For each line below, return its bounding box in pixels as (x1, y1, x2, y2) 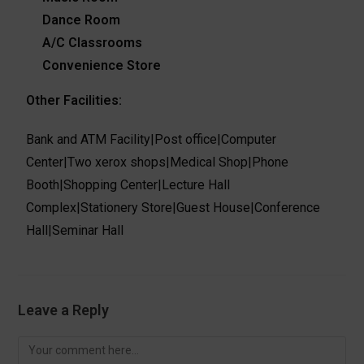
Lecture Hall (162, 176, 231, 193)
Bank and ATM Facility (26, 131, 151, 147)
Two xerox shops (67, 154, 167, 170)
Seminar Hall (52, 222, 124, 238)
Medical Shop (170, 154, 249, 170)
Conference (254, 199, 321, 215)
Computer (221, 131, 277, 147)
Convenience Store (42, 57, 162, 73)
